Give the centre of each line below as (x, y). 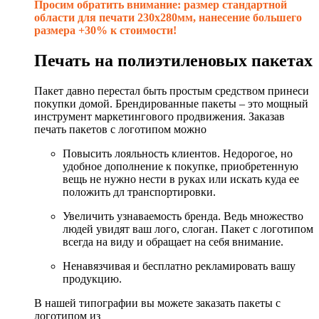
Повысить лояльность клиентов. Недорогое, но (178, 154)
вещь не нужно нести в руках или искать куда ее (181, 179)
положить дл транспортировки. (139, 192)
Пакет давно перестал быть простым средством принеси (172, 91)
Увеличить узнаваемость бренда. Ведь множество (183, 216)
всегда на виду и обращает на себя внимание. (173, 242)
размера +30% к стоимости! (105, 31)
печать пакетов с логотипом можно (120, 130)
